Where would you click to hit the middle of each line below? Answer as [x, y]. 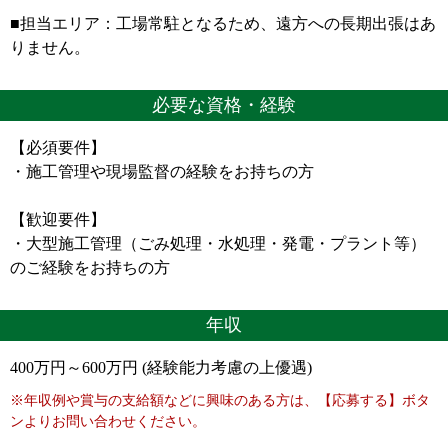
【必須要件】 [58, 147]
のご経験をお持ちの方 [90, 267]
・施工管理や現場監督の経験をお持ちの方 [162, 171]
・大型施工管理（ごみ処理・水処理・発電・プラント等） [218, 243]
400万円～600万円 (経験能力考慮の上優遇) [161, 367]
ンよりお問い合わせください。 [108, 421]
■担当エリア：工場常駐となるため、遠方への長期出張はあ [223, 23]
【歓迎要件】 [58, 219]
